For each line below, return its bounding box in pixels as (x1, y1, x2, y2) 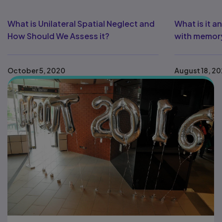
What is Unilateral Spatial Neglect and (7, 18, 155, 29)
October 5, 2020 (7, 66, 65, 75)
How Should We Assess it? (7, 31, 110, 42)
